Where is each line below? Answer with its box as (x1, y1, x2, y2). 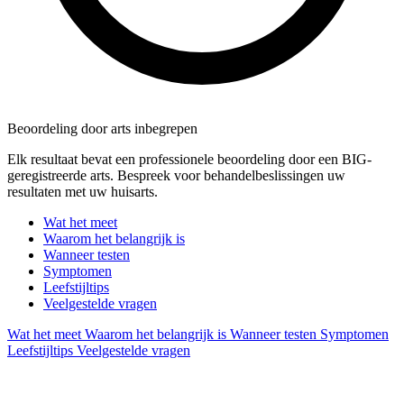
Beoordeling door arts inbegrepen (7, 120, 197, 136)
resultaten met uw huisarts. (7, 183, 158, 199)
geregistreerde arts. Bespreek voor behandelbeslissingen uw (7, 167, 345, 183)
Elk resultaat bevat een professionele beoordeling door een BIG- (7, 151, 372, 167)
